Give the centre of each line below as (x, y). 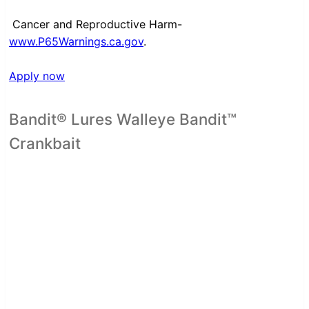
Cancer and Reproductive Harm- (97, 24)
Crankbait (45, 143)
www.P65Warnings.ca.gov (76, 41)
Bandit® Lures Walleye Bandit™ (123, 119)
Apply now (37, 76)
